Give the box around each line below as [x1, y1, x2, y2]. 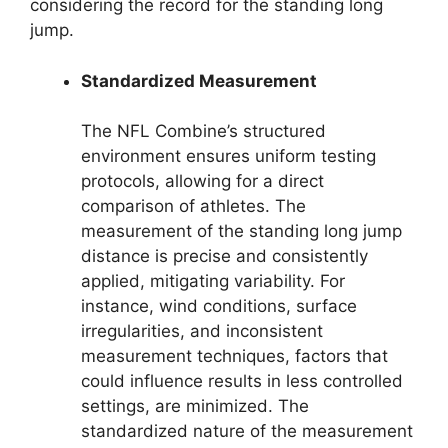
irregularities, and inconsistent [81, 321, 323, 342]
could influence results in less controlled [81, 371, 403, 392]
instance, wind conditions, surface [81, 296, 357, 317]
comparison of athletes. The [81, 196, 306, 217]
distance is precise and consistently [81, 246, 368, 267]
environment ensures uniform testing [81, 146, 376, 167]
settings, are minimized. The [81, 396, 309, 417]
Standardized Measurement [81, 70, 317, 91]
